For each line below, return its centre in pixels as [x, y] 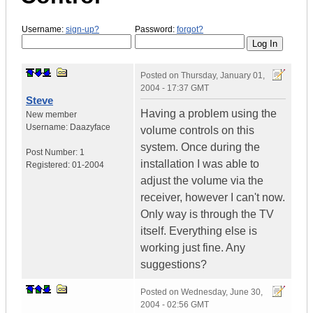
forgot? [190, 29]
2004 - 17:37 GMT [175, 88]
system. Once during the [200, 147]
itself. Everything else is [199, 231]
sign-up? [82, 29]
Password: [156, 29]
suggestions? [174, 265]
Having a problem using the [209, 114]
